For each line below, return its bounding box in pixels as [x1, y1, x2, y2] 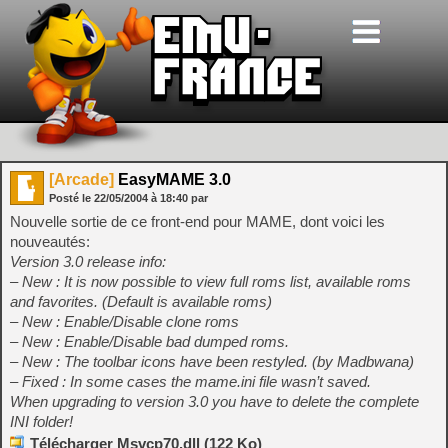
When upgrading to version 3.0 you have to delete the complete [10, 393, 419, 410]
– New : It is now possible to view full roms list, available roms [10, 273, 411, 290]
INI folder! [10, 413, 73, 430]
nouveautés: [10, 233, 90, 250]
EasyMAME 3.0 [114, 171, 231, 188]
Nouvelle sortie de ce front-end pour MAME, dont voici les [10, 213, 385, 230]
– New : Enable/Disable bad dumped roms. [10, 333, 289, 350]
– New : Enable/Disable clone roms [10, 313, 239, 330]
